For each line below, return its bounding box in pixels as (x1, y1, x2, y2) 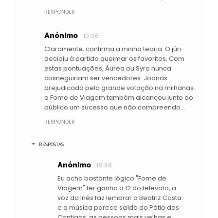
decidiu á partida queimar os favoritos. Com (44, 54, 184, 63)
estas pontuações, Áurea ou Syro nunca (44, 63, 171, 73)
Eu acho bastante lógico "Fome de (57, 174, 166, 183)
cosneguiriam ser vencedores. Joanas (44, 73, 167, 83)
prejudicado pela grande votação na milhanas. (44, 83, 195, 92)
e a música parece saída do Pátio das (57, 203, 179, 213)
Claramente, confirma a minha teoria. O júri (44, 44, 181, 54)
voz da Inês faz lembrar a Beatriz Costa (57, 193, 182, 203)
